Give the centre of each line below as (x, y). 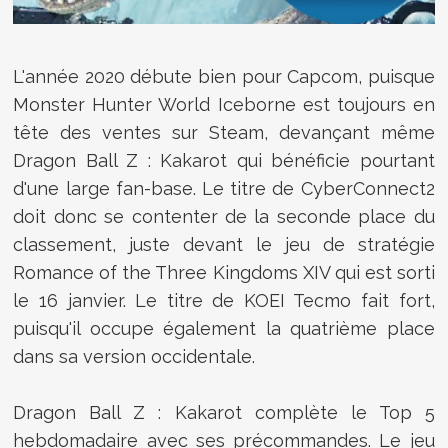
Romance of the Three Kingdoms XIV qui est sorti (224, 272)
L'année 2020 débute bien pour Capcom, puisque (224, 76)
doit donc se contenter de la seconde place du (224, 216)
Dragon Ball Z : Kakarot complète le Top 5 (224, 412)
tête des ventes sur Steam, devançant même (224, 132)
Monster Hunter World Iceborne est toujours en (224, 104)
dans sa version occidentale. (134, 356)
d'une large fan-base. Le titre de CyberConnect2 (224, 188)
